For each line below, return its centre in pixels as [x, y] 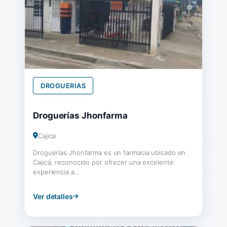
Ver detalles [53, 196]
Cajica [47, 136]
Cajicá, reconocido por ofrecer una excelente [103, 162]
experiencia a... [56, 172]
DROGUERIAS [63, 85]
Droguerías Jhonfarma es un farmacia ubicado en [109, 152]
